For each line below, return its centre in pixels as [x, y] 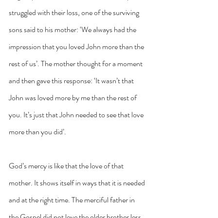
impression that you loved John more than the [77, 47]
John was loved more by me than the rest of [73, 98]
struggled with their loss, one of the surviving [75, 13]
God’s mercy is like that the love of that [67, 166]
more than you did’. [37, 132]
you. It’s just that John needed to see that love [77, 115]
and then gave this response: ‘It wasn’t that [72, 81]
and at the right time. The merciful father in [73, 200]
